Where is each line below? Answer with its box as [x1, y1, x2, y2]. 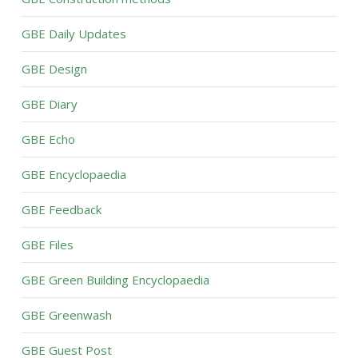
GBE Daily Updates [21, 26, 126, 42]
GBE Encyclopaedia [21, 166, 126, 182]
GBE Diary [21, 96, 78, 112]
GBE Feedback [21, 201, 101, 217]
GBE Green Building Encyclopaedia [21, 272, 209, 288]
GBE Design [21, 61, 87, 77]
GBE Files [21, 237, 74, 253]
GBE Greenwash [21, 307, 112, 323]
